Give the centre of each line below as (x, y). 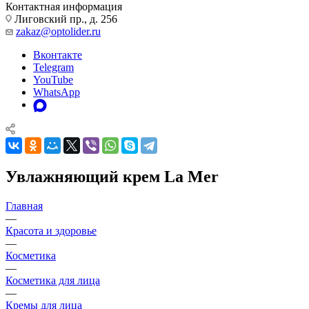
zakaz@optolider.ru (58, 31)
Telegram (53, 67)
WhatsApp (57, 92)
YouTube (53, 79)
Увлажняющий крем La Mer (112, 176)
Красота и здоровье (51, 230)
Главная (24, 206)
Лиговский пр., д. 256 (64, 19)
